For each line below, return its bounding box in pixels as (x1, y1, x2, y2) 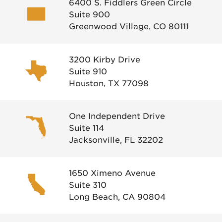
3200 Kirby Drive (69, 55, 140, 64)
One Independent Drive (69, 111, 165, 121)
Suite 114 (69, 123, 104, 133)
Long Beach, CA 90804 (69, 192, 166, 202)
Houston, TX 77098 (69, 78, 149, 88)
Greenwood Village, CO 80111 (69, 22, 189, 32)
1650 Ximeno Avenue (69, 168, 156, 178)
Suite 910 (69, 66, 107, 76)
